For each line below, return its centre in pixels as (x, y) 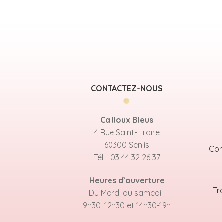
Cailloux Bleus (127, 120)
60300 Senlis (127, 144)
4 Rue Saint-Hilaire (127, 132)
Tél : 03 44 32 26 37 (127, 157)
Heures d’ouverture (127, 181)
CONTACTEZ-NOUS (127, 88)
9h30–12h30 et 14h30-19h (127, 205)
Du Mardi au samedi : (127, 193)
